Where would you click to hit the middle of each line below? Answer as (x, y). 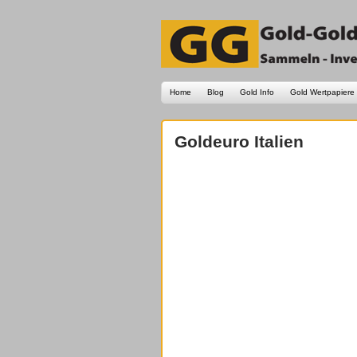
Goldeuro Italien (239, 141)
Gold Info (257, 92)
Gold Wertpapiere (322, 92)
